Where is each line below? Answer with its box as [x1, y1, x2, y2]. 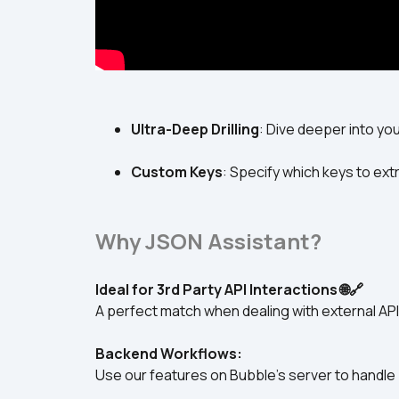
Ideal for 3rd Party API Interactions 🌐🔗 [95, 280, 363, 299]
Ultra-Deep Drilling [131, 119, 259, 139]
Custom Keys [131, 162, 223, 182]
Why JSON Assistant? [95, 226, 322, 256]
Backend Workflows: [95, 344, 242, 363]
